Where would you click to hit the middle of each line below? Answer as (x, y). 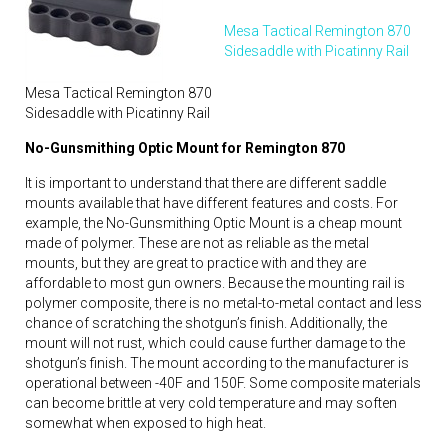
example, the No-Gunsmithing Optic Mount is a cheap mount (213, 222)
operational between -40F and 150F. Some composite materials (223, 382)
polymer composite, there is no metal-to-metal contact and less (223, 302)
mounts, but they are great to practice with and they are (195, 262)
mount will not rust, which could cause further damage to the (215, 342)
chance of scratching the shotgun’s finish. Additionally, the (206, 322)
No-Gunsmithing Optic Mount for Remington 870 (185, 147)
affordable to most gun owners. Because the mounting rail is (215, 282)
